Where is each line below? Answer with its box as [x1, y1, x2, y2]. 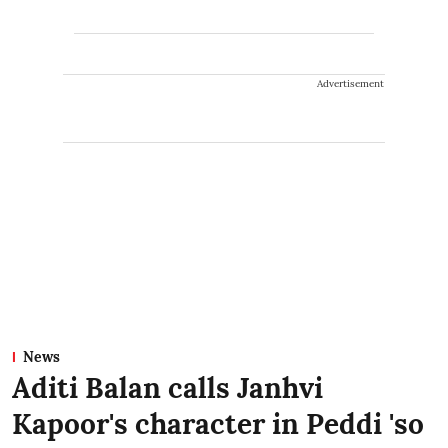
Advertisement [317, 76, 384, 90]
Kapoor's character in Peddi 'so [12, 405, 424, 442]
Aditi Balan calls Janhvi [12, 369, 323, 406]
